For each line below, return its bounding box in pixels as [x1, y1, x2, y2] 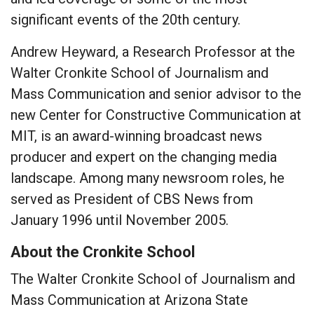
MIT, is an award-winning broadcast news [11, 127, 262, 144]
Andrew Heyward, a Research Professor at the [11, 43, 295, 60]
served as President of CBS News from [11, 190, 253, 207]
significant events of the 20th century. [11, 11, 240, 28]
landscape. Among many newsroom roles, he [11, 169, 285, 186]
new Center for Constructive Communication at [11, 106, 301, 123]
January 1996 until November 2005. [11, 211, 228, 228]
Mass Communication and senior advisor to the [11, 85, 301, 102]
